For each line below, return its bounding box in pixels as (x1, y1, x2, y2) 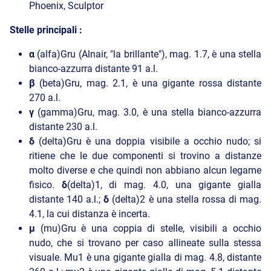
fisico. (29, 179, 62, 191)
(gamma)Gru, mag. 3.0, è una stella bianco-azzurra (38, 106, 262, 119)
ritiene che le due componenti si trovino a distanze (29, 150, 261, 162)
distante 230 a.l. (29, 121, 97, 133)
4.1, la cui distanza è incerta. (29, 208, 150, 220)
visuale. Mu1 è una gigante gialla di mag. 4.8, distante (29, 252, 261, 264)
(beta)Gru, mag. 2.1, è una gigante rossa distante (39, 77, 261, 90)
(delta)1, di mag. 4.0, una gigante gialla (67, 179, 262, 191)
